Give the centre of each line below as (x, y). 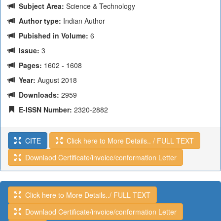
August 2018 (56, 80)
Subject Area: (39, 6)
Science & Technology (100, 6)
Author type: (38, 21)
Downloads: (37, 95)
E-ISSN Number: (43, 110)
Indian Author (83, 21)
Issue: (27, 50)
